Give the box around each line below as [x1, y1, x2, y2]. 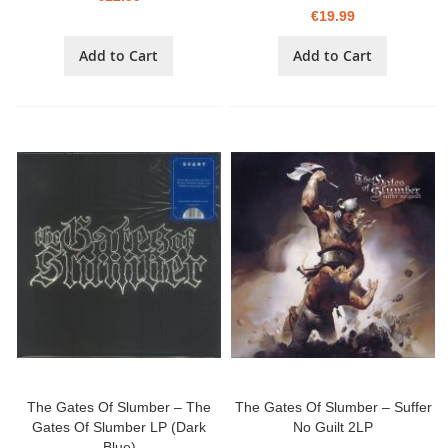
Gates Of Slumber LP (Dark [32, 419, 207, 436]
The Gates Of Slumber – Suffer [234, 399, 432, 416]
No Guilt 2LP [293, 419, 374, 436]
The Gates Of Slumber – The [27, 399, 212, 416]
